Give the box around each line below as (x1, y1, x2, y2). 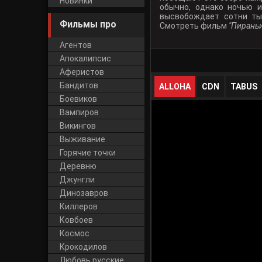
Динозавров (60, 188, 108, 198)
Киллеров (60, 202, 98, 211)
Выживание (60, 135, 105, 144)
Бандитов (60, 81, 98, 90)
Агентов (60, 40, 92, 50)
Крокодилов (60, 242, 107, 251)
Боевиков (60, 94, 97, 104)
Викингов (60, 121, 96, 130)
